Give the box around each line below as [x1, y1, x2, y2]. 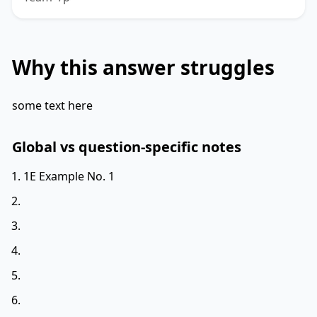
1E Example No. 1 [23, 168, 115, 184]
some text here [12, 97, 93, 113]
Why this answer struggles [12, 53, 275, 81]
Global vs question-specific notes [12, 137, 241, 156]
